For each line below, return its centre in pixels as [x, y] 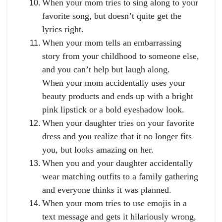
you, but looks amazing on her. [98, 150]
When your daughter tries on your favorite [118, 123]
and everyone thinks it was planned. [107, 190]
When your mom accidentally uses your [114, 83]
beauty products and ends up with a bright [118, 96]
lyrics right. [63, 29]
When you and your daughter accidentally [117, 163]
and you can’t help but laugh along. [106, 70]
